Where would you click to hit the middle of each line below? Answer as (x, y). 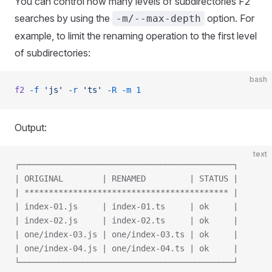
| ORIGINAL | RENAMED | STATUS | (126, 178)
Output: (31, 127)
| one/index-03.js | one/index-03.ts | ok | (126, 234)
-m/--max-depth (158, 19)
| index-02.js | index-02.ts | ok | (126, 220)
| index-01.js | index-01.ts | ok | (126, 206)
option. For (229, 18)
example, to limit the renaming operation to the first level (136, 36)
